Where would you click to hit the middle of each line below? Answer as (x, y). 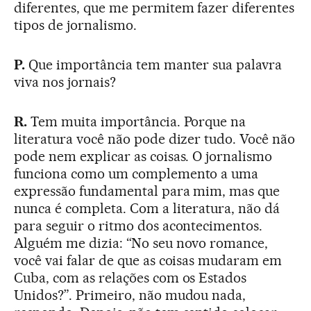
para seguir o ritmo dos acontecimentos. (138, 225)
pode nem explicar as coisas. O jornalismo (143, 156)
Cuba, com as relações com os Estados (131, 277)
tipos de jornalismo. (75, 25)
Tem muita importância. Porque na (136, 121)
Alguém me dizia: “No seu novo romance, (141, 243)
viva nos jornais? (65, 82)
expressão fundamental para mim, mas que (147, 191)
